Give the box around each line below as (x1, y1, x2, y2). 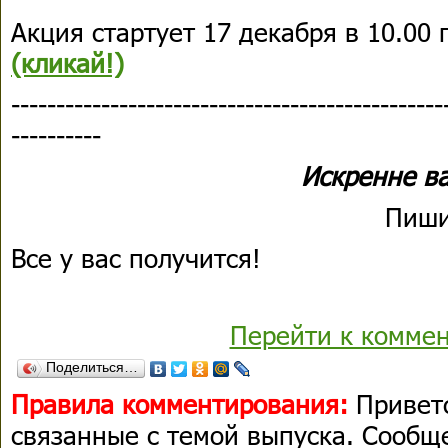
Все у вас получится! (11, 241, 261, 274)
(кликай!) (11, 46, 124, 79)
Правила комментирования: (11, 387, 348, 420)
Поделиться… (46, 359, 138, 375)
